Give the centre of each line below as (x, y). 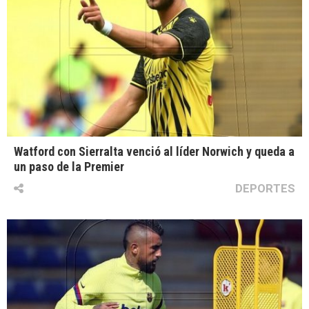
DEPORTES (265, 189)
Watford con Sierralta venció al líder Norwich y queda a (154, 152)
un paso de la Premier (69, 167)
